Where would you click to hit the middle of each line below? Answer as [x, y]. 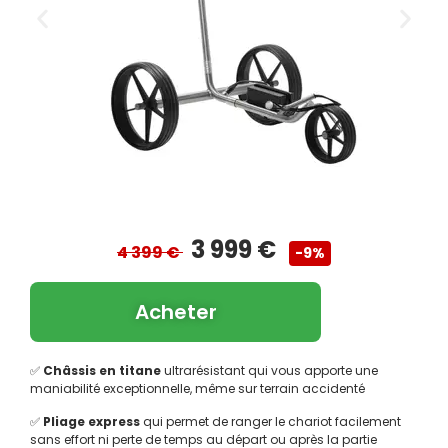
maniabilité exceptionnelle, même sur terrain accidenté [197, 389]
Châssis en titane [102, 371]
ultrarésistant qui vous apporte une [269, 371]
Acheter [175, 312]
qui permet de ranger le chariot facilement [270, 421]
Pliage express [91, 421]
